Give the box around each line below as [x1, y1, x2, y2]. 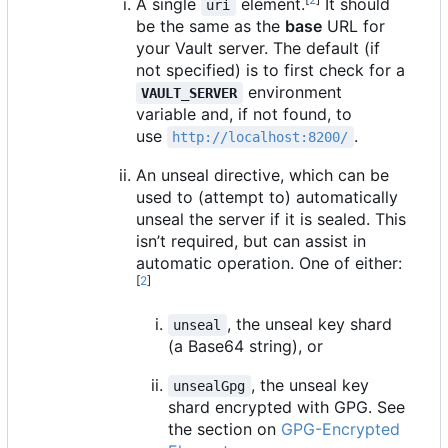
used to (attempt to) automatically [136, 186, 398, 207]
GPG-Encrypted [281, 418, 400, 439]
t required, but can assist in [160, 230, 366, 251]
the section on [168, 418, 281, 439]
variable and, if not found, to [136, 103, 352, 124]
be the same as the [136, 15, 285, 36]
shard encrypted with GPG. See [168, 396, 405, 417]
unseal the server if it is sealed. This [136, 208, 406, 229]
